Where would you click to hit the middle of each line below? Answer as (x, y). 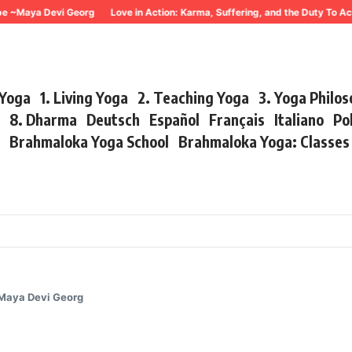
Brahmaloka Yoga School (90, 141)
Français (237, 119)
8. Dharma (44, 119)
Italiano (299, 119)
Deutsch (114, 119)
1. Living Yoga (84, 97)
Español (175, 119)
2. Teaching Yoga (194, 97)
